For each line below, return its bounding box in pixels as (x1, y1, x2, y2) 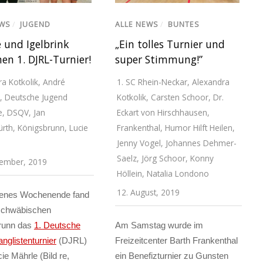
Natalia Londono (146, 168, 209, 180)
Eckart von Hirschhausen (116, 107, 207, 119)
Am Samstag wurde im (114, 220, 203, 231)
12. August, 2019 (116, 187, 180, 198)
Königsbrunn (17, 122, 65, 134)
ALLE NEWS (114, 19, 159, 30)
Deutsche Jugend (4, 92, 68, 103)
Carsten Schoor (150, 92, 208, 103)
